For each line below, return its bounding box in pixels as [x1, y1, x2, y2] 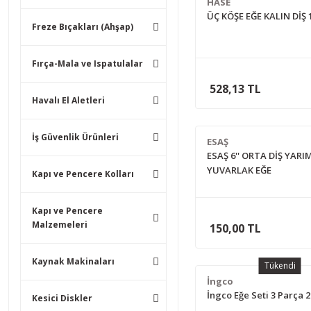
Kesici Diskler [32, 292, 92, 304]
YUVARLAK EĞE [206, 164, 271, 176]
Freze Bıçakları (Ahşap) [32, 21, 133, 33]
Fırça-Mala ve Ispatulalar [32, 58, 143, 69]
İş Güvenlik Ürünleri [32, 131, 119, 143]
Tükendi [264, 260, 296, 271]
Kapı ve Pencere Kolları [32, 168, 134, 180]
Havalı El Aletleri [32, 94, 105, 106]
